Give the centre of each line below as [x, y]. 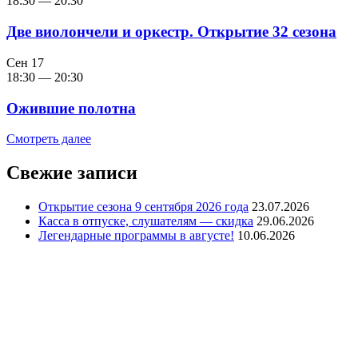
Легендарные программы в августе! [136, 236]
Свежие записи [72, 173]
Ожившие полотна [71, 108]
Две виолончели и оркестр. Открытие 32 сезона [171, 32]
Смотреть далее [49, 139]
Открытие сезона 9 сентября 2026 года [143, 207]
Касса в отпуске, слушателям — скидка [146, 221]
